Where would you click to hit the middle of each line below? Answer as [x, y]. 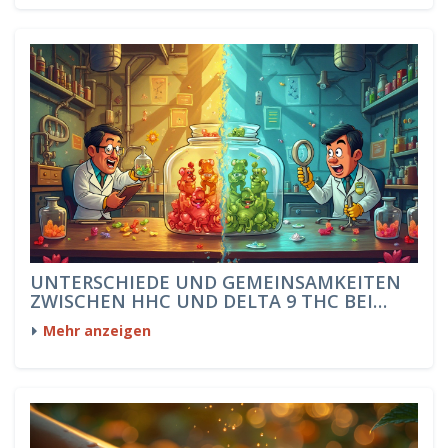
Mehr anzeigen [97, 330]
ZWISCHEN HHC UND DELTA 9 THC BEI [201, 300]
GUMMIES [74, 319]
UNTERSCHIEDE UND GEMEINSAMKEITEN [215, 281]
